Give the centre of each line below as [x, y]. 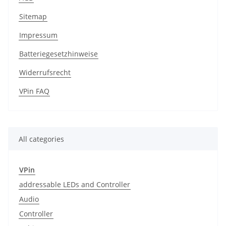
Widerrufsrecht [45, 72]
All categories [41, 139]
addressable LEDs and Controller [75, 184]
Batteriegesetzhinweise [59, 53]
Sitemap [33, 16]
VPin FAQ [34, 91]
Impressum [38, 35]
